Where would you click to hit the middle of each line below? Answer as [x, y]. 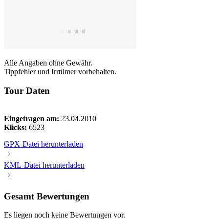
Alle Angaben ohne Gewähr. [48, 63]
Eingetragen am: [32, 118]
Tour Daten [27, 91]
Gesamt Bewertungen [47, 196]
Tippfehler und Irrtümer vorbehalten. [60, 72]
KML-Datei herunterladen [44, 165]
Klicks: [15, 127]
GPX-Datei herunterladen [44, 144]
